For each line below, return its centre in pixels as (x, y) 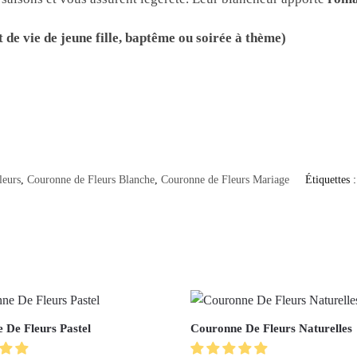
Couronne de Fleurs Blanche (90, 179)
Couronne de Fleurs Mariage (225, 179)
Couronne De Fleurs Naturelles (271, 328)
